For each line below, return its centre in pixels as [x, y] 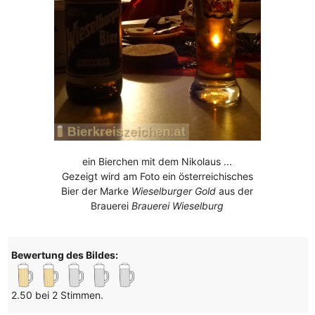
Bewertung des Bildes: [64, 255]
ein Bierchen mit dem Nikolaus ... [157, 161]
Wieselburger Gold [174, 191]
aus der [235, 191]
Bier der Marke [97, 191]
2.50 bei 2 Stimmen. [57, 295]
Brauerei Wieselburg [178, 205]
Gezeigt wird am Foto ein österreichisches [157, 176]
